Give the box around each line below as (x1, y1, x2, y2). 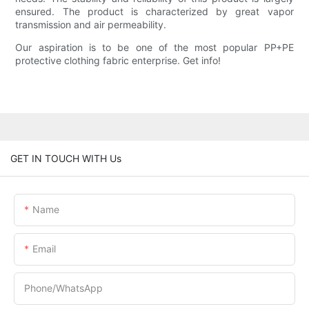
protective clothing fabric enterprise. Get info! (15, 54, 221, 67)
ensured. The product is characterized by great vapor (15, 6, 294, 18)
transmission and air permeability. (15, 19, 167, 31)
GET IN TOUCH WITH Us (10, 152, 121, 164)
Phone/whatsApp (24, 281, 103, 294)
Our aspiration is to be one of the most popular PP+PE (15, 41, 294, 54)
